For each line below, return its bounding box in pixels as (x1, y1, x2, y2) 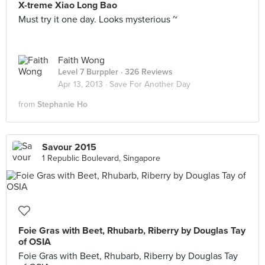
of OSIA (18, 236, 51, 248)
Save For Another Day (109, 79, 190, 89)
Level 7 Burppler (58, 67, 118, 77)
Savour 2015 (42, 141, 96, 153)
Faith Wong (58, 54, 105, 66)
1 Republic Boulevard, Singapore (42, 153, 160, 163)
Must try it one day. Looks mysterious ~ (18, 14, 177, 25)
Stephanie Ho (37, 99, 88, 109)
